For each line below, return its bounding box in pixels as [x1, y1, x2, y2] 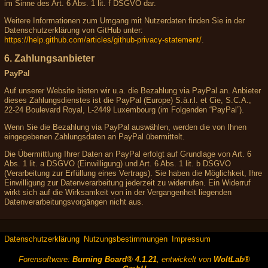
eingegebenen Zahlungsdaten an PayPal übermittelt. [4, 132, 185, 141]
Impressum [172, 234, 211, 243]
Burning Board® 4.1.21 [72, 255, 157, 264]
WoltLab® [213, 255, 250, 264]
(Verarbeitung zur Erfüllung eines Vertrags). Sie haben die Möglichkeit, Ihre [4, 168, 262, 178]
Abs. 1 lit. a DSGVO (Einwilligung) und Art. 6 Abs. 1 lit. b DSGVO [4, 159, 231, 168]
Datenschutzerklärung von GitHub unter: [4, 25, 143, 35]
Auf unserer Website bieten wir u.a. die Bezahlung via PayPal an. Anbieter [4, 86, 261, 95]
